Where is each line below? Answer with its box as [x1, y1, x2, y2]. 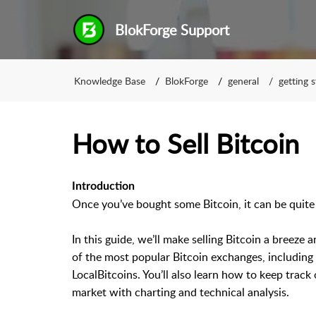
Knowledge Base [74, 73, 145, 87]
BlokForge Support [114, 20, 229, 39]
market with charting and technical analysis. [72, 284, 289, 300]
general [228, 73, 259, 87]
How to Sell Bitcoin [72, 125, 299, 162]
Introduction [72, 181, 135, 192]
